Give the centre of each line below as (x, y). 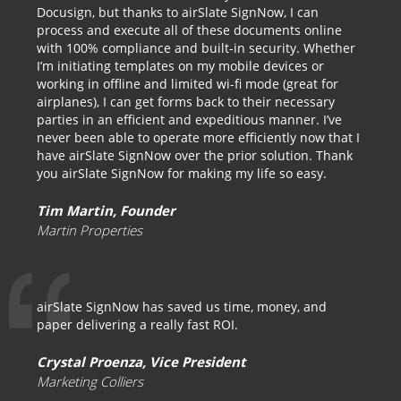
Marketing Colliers (90, 381)
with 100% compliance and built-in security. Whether (196, 48)
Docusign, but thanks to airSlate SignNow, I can (178, 12)
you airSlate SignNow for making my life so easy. (182, 173)
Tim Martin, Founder (106, 210)
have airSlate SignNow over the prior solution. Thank (195, 155)
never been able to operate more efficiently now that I (198, 137)
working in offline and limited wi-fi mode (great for (188, 84)
